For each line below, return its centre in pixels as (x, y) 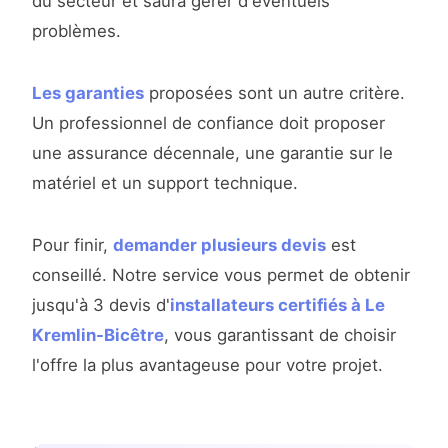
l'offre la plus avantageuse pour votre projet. (207, 365)
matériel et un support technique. (165, 183)
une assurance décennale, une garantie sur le (212, 153)
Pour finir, (72, 245)
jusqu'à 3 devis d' (101, 305)
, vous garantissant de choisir (280, 335)
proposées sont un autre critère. (274, 93)
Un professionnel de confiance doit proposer (208, 123)
